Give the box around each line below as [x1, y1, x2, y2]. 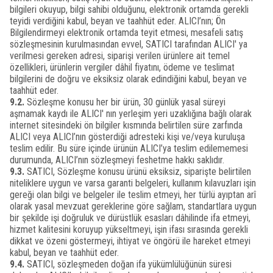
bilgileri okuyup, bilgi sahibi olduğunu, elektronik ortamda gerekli [10, 4, 249, 15]
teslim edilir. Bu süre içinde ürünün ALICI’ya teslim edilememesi [10, 143, 248, 154]
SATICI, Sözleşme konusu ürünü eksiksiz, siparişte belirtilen [24, 166, 251, 177]
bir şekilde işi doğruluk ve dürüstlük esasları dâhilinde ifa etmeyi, [10, 212, 250, 224]
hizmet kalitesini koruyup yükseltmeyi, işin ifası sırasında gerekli [10, 224, 248, 235]
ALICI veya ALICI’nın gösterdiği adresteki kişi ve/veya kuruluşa [10, 131, 245, 143]
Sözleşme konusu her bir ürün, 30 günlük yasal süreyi [24, 96, 225, 108]
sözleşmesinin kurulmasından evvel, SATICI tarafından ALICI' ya [10, 38, 247, 50]
